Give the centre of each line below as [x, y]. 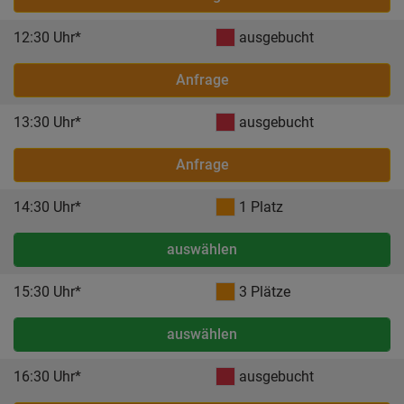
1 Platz [259, 207]
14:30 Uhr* [47, 207]
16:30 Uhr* [47, 376]
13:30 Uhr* [47, 122]
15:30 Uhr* [47, 292]
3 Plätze [263, 292]
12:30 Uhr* [47, 37]
